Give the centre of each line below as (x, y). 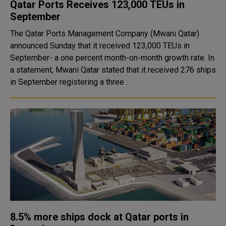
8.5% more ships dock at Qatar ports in (99, 217)
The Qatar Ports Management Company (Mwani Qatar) (105, 34)
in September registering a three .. (70, 82)
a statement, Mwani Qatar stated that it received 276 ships (113, 70)
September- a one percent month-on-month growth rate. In (109, 58)
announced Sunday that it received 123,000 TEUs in (100, 46)
